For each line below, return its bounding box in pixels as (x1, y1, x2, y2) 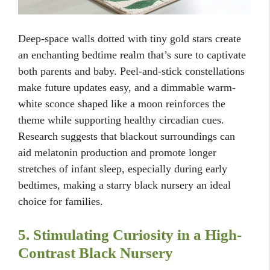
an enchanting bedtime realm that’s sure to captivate (18, 49, 246, 61)
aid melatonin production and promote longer (18, 146, 216, 159)
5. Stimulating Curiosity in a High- (18, 227, 242, 243)
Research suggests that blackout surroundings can (18, 130, 235, 142)
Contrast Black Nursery (18, 245, 173, 261)
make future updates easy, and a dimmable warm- (18, 81, 236, 93)
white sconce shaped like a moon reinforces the (18, 98, 225, 110)
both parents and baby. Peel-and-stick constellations (18, 65, 245, 77)
